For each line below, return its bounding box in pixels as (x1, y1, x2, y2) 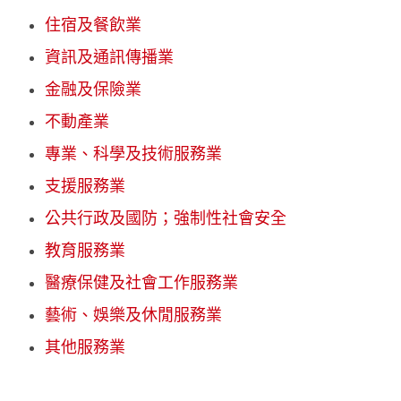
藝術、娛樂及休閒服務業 (45, 306, 222, 325)
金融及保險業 (45, 81, 141, 99)
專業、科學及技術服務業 (45, 145, 222, 164)
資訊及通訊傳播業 (45, 48, 174, 67)
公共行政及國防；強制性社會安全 (45, 209, 286, 228)
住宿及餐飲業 (45, 16, 141, 35)
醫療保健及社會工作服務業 (45, 274, 238, 293)
